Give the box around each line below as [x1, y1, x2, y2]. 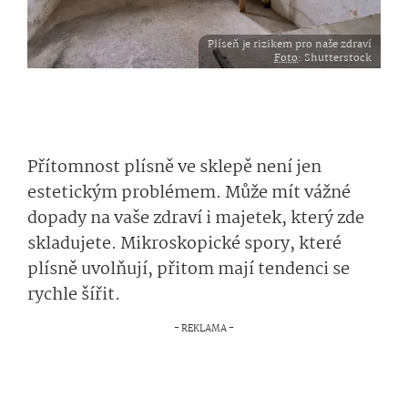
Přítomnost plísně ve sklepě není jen [27, 154, 321, 181]
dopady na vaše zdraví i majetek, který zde [27, 205, 364, 232]
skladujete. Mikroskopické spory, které [27, 230, 342, 258]
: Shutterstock [298, 49, 372, 66]
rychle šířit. [27, 281, 124, 309]
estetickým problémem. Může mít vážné [27, 179, 351, 207]
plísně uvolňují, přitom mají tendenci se [27, 256, 350, 283]
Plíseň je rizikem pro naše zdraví [208, 36, 372, 53]
